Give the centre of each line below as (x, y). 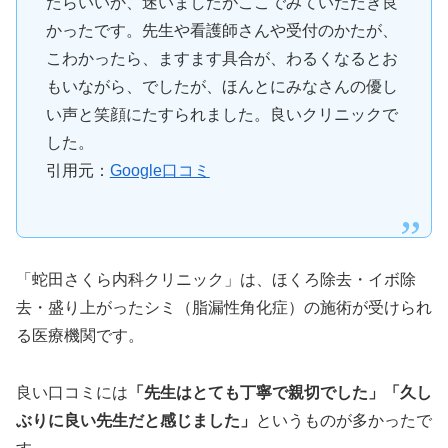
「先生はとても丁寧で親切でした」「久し (280, 393)
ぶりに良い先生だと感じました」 (136, 421)
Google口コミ (159, 171)
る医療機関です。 (80, 336)
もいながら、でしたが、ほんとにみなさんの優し (221, 87)
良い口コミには (72, 393)
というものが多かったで (344, 421)
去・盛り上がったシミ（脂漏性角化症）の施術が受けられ (224, 308)
